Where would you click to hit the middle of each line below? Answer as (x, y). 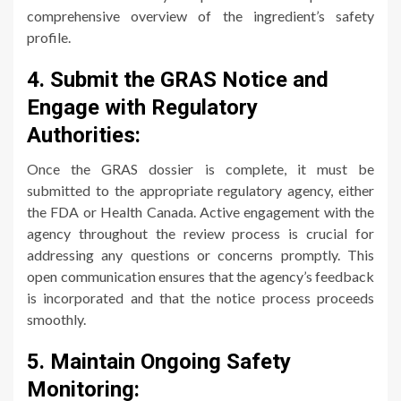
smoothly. (56, 319)
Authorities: (84, 135)
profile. (49, 37)
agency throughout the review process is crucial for (200, 233)
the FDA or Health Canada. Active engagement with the (200, 211)
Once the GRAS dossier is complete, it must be (200, 168)
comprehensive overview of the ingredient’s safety (200, 15)
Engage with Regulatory (142, 107)
